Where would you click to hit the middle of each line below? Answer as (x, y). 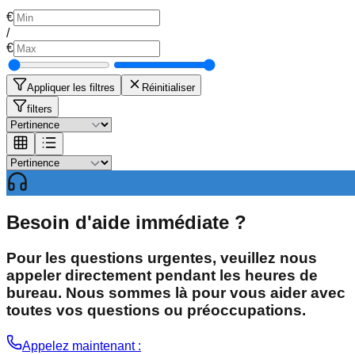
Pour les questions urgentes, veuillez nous (162, 258)
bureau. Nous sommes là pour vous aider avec (176, 293)
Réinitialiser (168, 88)
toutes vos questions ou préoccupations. (156, 311)
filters (40, 109)
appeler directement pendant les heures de (162, 276)
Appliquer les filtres (71, 88)
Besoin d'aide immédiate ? (126, 223)
